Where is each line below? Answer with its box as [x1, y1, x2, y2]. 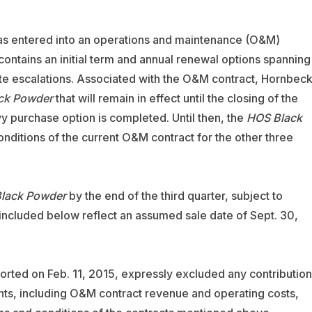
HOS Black [246, 110, 302, 125]
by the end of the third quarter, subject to [65, 188, 283, 203]
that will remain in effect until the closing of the [52, 91, 298, 105]
